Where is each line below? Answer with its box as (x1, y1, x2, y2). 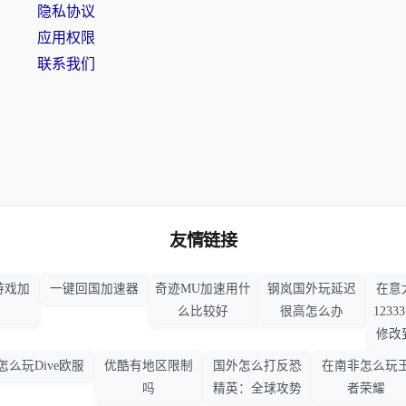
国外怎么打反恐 (213, 359, 302, 373)
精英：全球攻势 (213, 382, 302, 396)
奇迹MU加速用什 (155, 282, 251, 296)
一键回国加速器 (50, 282, 139, 296)
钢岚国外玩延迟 (267, 282, 356, 296)
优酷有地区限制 (104, 359, 193, 373)
